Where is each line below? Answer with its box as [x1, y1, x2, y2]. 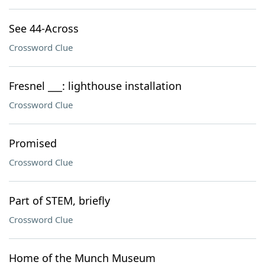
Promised [9, 136, 57, 150]
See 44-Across [9, 21, 79, 35]
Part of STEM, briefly [9, 193, 110, 208]
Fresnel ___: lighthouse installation [9, 79, 182, 93]
